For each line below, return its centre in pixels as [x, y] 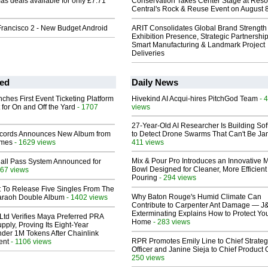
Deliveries [148, 54]
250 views [148, 258]
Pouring [144, 178]
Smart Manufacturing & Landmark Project [198, 45]
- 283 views [171, 222]
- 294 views [177, 178]
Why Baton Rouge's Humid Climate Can [197, 197]
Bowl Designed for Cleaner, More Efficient [199, 170]
